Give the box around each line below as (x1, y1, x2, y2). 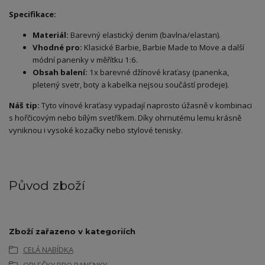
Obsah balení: (33, 66, 88, 77)
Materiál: (33, 29, 69, 40)
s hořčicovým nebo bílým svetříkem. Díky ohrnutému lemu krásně (9, 112, 241, 123)
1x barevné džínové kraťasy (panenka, (88, 66, 229, 77)
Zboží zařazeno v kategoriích (9, 226, 135, 236)
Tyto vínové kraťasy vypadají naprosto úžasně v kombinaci (40, 99, 252, 111)
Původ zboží (9, 177, 85, 193)
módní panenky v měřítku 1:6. (33, 54, 138, 65)
